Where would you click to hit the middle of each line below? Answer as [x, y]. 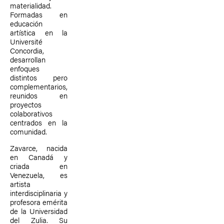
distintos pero [39, 77]
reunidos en [39, 95]
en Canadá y [39, 157]
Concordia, [27, 50]
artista [20, 184]
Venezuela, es [39, 175]
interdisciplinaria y [39, 193]
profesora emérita [39, 202]
